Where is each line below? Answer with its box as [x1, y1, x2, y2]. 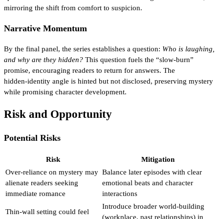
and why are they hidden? [4, 55, 83, 64]
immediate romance [5, 190, 66, 198]
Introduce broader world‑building [102, 202, 204, 211]
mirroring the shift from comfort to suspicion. [4, 4, 142, 12]
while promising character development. [4, 88, 127, 96]
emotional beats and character [102, 179, 193, 187]
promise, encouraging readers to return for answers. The [4, 66, 175, 74]
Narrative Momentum [4, 23, 87, 33]
